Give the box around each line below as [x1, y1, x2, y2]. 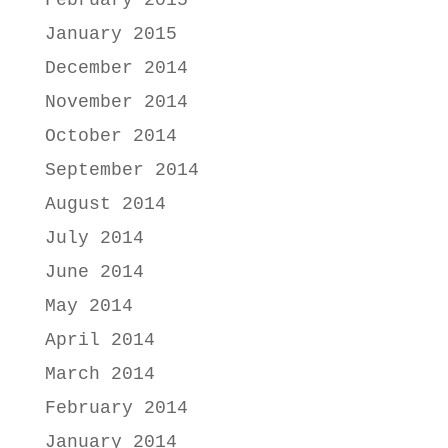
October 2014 [44, 125, 177, 146]
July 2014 [44, 227, 144, 248]
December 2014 [44, 57, 188, 78]
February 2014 [44, 397, 188, 418]
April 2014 [44, 329, 155, 350]
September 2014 [44, 159, 199, 180]
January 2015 [44, 23, 177, 44]
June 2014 [44, 261, 144, 282]
